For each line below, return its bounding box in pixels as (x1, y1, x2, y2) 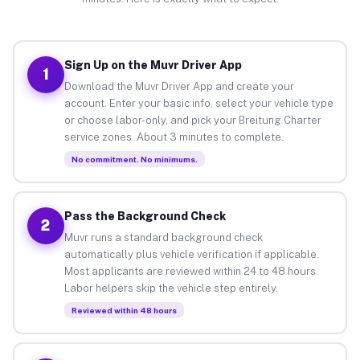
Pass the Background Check (63, 209, 226, 223)
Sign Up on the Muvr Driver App (63, 58, 242, 72)
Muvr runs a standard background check (63, 231, 263, 243)
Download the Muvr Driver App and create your (63, 80, 294, 92)
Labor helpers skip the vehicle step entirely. (63, 281, 278, 294)
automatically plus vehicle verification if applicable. (63, 247, 319, 260)
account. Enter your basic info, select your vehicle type (63, 96, 333, 109)
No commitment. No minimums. (71, 153, 198, 164)
